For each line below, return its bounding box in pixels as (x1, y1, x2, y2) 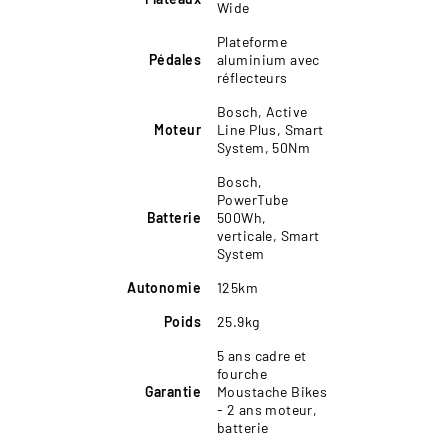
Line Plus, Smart (217, 120, 324, 138)
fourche (217, 364, 267, 382)
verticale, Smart (217, 226, 320, 244)
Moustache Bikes (217, 382, 328, 400)
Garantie (144, 382, 201, 400)
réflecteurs (217, 68, 288, 86)
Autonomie (127, 278, 201, 296)
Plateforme (217, 32, 288, 50)
